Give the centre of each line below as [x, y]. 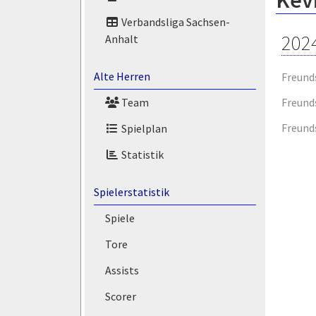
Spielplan [143, 129]
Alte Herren [122, 76]
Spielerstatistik [131, 192]
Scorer [120, 296]
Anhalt [121, 38]
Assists [122, 270]
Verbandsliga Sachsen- [174, 22]
